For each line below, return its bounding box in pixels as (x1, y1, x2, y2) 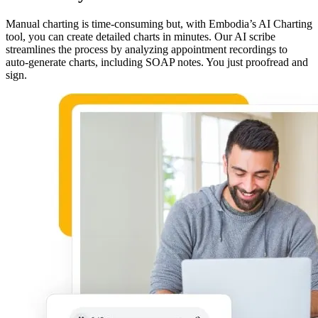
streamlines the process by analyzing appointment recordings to (6, 43, 287, 55)
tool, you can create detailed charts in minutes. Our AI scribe (6, 30, 275, 43)
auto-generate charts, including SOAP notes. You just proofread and (6, 55, 308, 68)
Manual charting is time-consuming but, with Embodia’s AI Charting (6, 17, 312, 30)
